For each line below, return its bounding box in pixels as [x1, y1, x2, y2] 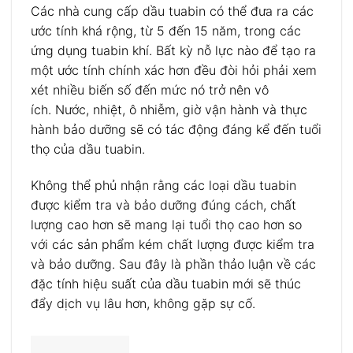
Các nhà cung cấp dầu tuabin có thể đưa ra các [31, 3, 314, 20]
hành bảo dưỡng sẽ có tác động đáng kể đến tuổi [31, 121, 321, 138]
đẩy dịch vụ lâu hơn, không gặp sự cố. [31, 295, 255, 312]
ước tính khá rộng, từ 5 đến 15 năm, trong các [31, 23, 301, 39]
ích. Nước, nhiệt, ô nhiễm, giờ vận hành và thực [31, 102, 307, 118]
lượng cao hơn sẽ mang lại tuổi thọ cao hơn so [31, 217, 302, 233]
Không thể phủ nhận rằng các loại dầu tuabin [31, 177, 296, 194]
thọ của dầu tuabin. [31, 141, 145, 158]
